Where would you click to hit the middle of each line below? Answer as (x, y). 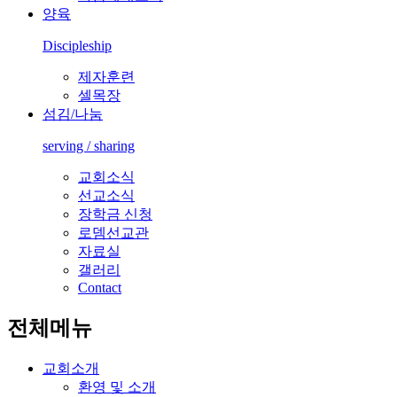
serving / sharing (89, 145)
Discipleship (77, 45)
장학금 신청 (115, 214)
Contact (100, 287)
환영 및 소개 (117, 386)
